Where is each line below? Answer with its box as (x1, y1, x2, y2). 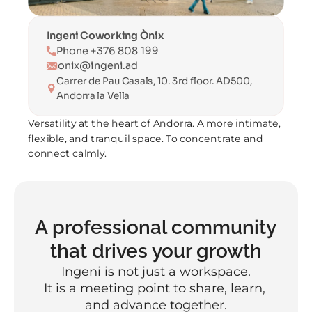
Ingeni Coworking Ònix (46, 29, 164, 42)
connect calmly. (28, 147, 107, 159)
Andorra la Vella (56, 89, 130, 102)
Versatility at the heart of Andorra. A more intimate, (28, 117, 281, 130)
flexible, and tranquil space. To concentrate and (28, 132, 263, 145)
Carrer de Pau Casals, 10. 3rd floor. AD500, (56, 75, 253, 87)
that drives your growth (50, 240, 262, 263)
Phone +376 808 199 (56, 44, 159, 58)
